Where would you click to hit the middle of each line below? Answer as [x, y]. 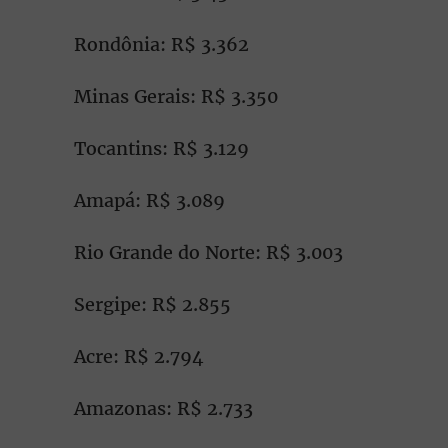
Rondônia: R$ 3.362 [161, 44]
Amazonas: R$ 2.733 [163, 408]
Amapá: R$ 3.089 [149, 200]
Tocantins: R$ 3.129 [161, 148]
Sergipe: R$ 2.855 [152, 304]
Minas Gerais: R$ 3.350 [176, 96]
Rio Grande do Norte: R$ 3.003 [208, 252]
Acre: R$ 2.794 [139, 356]
